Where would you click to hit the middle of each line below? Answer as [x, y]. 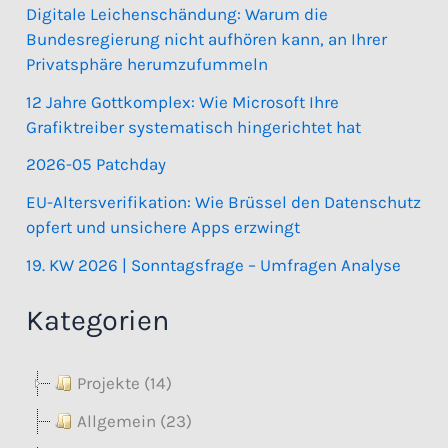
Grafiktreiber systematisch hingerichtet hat [194, 126]
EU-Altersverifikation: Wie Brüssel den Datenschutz [224, 202]
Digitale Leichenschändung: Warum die [177, 13]
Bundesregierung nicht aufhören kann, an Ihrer [207, 38]
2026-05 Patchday [96, 164]
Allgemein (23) [135, 420]
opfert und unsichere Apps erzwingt [163, 227]
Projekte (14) [125, 383]
